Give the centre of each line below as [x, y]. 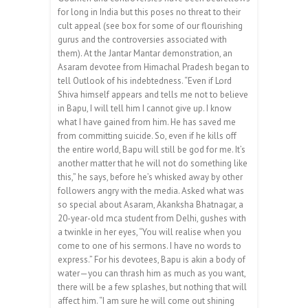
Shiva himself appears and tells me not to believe [153, 94]
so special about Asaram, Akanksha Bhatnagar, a [151, 204]
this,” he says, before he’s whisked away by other [150, 177]
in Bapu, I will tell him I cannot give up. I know [145, 108]
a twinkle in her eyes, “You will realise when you [150, 232]
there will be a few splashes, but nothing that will [152, 287]
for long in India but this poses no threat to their [149, 12]
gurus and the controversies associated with [142, 39]
